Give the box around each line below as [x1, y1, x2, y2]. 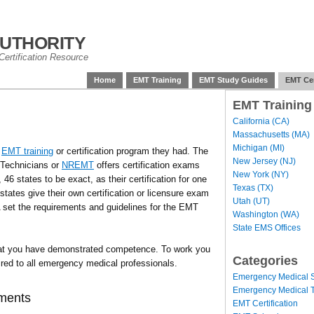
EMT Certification [233, 298, 298, 308]
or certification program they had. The [53, 146, 208, 156]
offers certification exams [94, 160, 200, 170]
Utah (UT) [233, 196, 270, 206]
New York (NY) [233, 169, 289, 179]
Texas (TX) [233, 182, 273, 193]
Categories [233, 253, 298, 268]
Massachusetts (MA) [233, 129, 310, 139]
